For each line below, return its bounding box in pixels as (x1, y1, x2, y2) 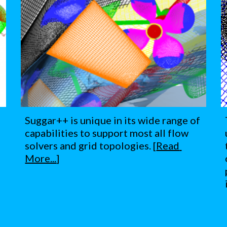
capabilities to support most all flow (25, 127, 189, 139)
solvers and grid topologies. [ (25, 139, 157, 152)
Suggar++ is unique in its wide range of (25, 114, 201, 127)
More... (25, 152, 57, 165)
